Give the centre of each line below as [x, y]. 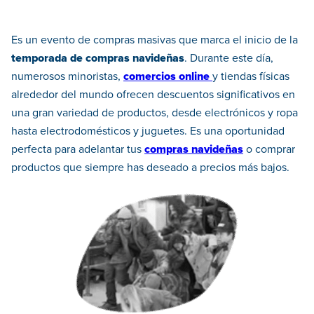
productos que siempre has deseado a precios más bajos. [150, 168]
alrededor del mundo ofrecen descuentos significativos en [153, 95]
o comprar [269, 150]
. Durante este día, [229, 59]
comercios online [166, 77]
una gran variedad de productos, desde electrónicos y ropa [155, 113]
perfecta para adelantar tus [78, 150]
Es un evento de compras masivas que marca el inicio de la [155, 40]
